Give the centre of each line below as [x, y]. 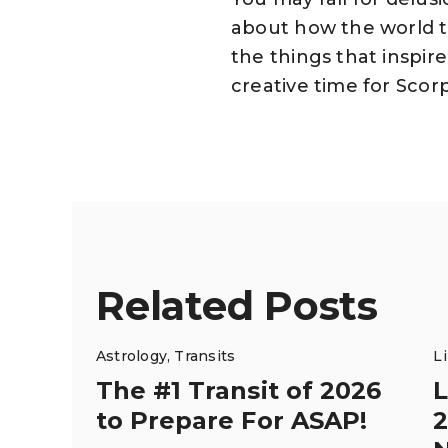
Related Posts [237, 305]
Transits [205, 355]
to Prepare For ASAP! [231, 420]
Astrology [131, 355]
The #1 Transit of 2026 [238, 390]
